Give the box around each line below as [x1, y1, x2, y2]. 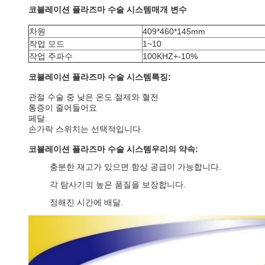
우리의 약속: [151, 144, 198, 154]
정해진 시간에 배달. [50, 198, 123, 207]
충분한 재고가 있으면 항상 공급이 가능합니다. [50, 162, 221, 172]
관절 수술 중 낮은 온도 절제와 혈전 [28, 92, 159, 102]
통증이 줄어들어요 [28, 103, 97, 112]
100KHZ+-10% [143, 51, 198, 61]
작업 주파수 [29, 51, 73, 61]
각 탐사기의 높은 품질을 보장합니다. [50, 180, 186, 189]
